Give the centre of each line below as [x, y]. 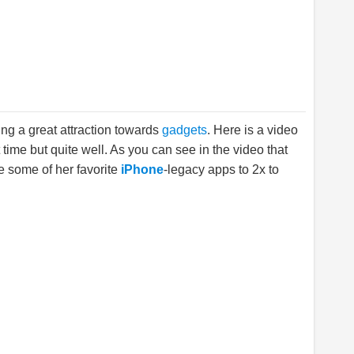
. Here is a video [252, 130]
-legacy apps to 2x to [221, 169]
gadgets [185, 130]
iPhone [142, 169]
